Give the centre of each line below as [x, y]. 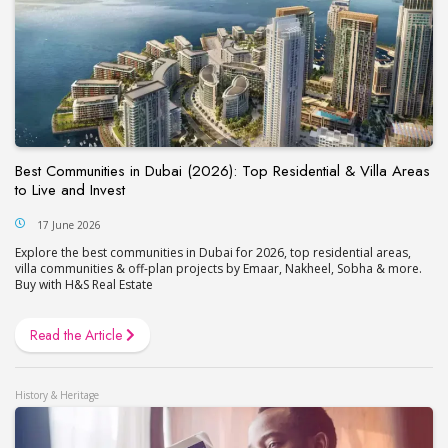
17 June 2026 [69, 224]
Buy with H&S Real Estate [84, 284]
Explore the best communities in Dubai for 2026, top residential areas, [213, 252]
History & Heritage [57, 394]
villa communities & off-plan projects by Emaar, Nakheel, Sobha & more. [218, 268]
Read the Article [78, 334]
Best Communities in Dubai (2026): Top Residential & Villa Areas [222, 170]
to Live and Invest [70, 189]
